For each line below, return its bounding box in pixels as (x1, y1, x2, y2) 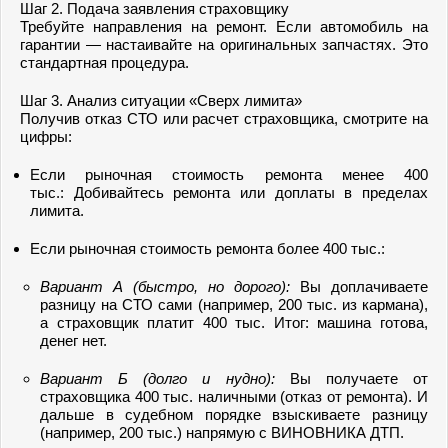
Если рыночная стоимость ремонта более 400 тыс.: (30, 240, 385, 257)
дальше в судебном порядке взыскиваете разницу (40, 406, 428, 423)
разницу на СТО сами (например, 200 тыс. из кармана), (40, 296, 428, 313)
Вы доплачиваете (290, 278, 428, 295)
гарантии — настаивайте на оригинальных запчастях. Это (20, 36, 428, 53)
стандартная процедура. (20, 54, 189, 71)
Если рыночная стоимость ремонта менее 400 (30, 166, 428, 183)
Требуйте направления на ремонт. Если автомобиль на (20, 18, 428, 35)
